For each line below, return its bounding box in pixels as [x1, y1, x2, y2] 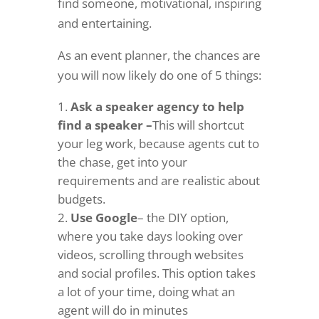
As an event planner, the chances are [57, 47, 261, 63]
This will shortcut [152, 117, 244, 133]
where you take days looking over [57, 228, 243, 244]
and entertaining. [57, 15, 152, 31]
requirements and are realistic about [57, 172, 260, 189]
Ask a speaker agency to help [70, 98, 244, 115]
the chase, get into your [57, 154, 187, 170]
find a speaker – [57, 117, 152, 133]
